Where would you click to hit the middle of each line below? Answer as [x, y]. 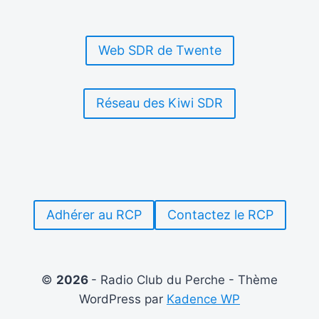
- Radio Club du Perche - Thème [184, 280]
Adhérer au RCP [94, 214]
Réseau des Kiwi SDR [159, 103]
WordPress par [123, 299]
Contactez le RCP [220, 214]
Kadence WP [203, 299]
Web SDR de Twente [159, 51]
